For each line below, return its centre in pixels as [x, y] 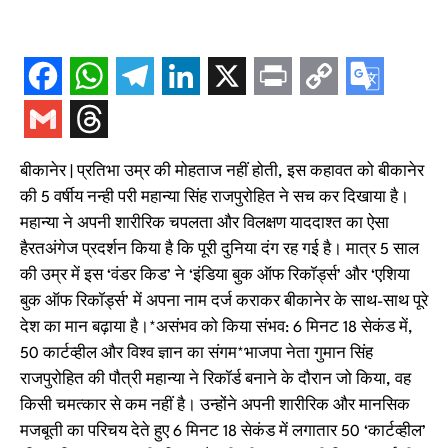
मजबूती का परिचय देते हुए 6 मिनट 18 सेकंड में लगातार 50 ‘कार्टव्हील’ [223, 432]
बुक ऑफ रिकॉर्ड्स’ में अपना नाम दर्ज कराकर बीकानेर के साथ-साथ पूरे [224, 302]
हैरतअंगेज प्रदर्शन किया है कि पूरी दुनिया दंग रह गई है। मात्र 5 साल [219, 250]
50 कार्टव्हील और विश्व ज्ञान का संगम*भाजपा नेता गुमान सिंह [196, 354]
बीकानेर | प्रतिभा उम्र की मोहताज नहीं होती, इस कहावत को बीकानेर [222, 172]
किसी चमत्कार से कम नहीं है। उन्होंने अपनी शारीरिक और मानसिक [215, 406]
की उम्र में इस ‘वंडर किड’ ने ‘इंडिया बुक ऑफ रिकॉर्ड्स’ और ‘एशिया [215, 276]
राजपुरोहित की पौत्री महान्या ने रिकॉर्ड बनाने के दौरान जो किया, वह [215, 380]
